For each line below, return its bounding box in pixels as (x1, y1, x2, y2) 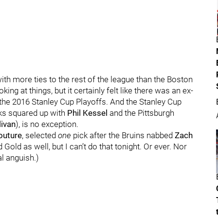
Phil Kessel (67, 108, 108, 118)
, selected (22, 130, 58, 140)
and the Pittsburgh (108, 108, 174, 118)
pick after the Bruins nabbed (71, 130, 175, 140)
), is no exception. (16, 119, 78, 129)
